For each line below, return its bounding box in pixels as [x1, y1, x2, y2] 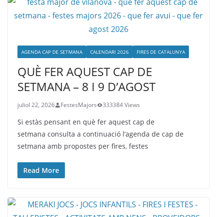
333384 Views [103, 101, 140, 109]
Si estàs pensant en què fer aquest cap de [17, 117, 155, 126]
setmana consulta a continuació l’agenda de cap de [17, 129, 184, 139]
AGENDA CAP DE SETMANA [21, 48, 82, 55]
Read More [23, 166, 59, 175]
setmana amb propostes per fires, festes [17, 141, 148, 151]
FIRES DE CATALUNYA [137, 48, 185, 55]
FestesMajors [61, 101, 97, 109]
